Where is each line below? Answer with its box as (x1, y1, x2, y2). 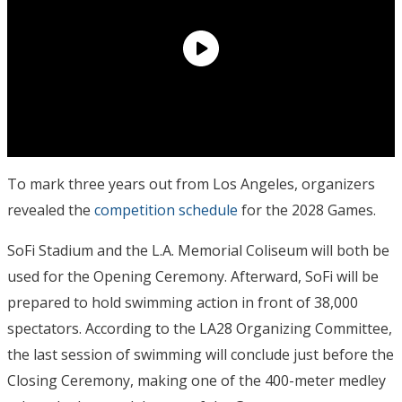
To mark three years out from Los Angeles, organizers (7, 174, 375, 194)
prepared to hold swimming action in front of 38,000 (7, 293, 358, 312)
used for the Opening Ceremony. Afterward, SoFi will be (7, 267, 379, 286)
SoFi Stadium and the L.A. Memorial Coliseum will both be (7, 240, 389, 260)
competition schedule (94, 200, 238, 220)
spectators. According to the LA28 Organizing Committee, (7, 319, 392, 338)
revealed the (7, 200, 94, 220)
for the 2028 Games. (238, 200, 376, 220)
